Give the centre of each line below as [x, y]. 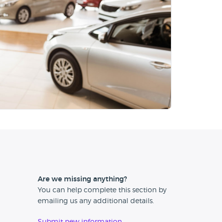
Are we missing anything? [82, 180]
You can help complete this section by [102, 191]
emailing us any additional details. [96, 201]
